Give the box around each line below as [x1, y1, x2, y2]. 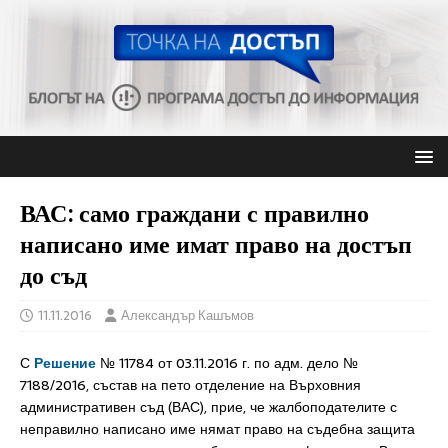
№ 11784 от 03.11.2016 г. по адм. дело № [96, 352, 358, 374]
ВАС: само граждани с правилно [20, 196, 369, 229]
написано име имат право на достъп [20, 227, 412, 260]
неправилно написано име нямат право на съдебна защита [20, 418, 415, 440]
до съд [20, 258, 87, 291]
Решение [34, 352, 96, 374]
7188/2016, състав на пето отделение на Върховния [20, 374, 361, 396]
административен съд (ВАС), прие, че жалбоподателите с [20, 396, 397, 418]
